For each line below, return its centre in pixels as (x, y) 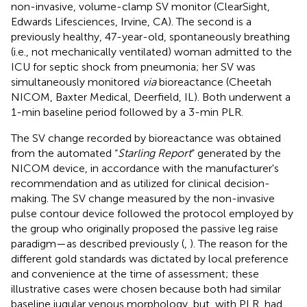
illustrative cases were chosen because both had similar (146, 288)
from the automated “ (64, 153)
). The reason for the (239, 243)
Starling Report (155, 153)
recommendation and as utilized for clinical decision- (140, 183)
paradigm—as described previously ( (98, 243)
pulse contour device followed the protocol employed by (152, 213)
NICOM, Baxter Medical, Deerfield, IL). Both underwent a (151, 97)
